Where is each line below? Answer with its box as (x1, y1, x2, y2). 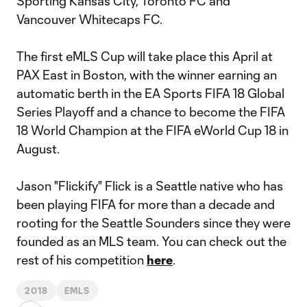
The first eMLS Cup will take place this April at (16, 49, 273, 64)
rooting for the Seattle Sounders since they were (16, 215, 291, 230)
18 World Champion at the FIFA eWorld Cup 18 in (16, 123, 288, 138)
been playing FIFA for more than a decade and (16, 197, 275, 212)
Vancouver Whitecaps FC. (16, 12, 162, 27)
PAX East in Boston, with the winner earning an (16, 67, 277, 82)
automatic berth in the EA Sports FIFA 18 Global (16, 86, 284, 101)
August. (16, 141, 60, 156)
